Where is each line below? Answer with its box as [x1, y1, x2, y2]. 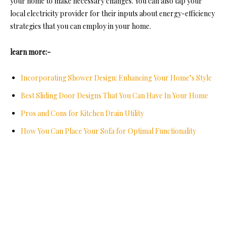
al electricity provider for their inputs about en [20, 9, 167, 19]
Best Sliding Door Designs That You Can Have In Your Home [21, 91, 208, 101]
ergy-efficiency [167, 9, 215, 19]
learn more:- [10, 47, 51, 57]
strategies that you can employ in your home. [10, 21, 151, 31]
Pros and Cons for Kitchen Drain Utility [21, 108, 144, 119]
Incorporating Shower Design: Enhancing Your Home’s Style [21, 73, 212, 83]
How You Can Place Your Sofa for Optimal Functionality [21, 126, 196, 136]
